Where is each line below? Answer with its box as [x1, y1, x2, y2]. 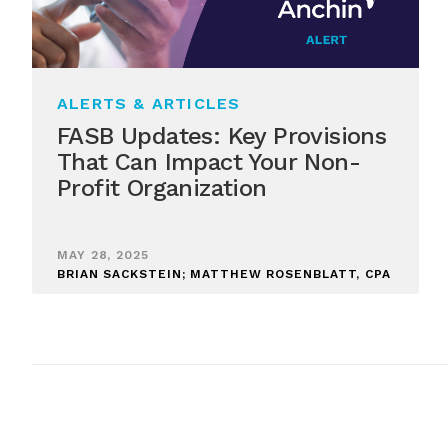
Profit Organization [57, 173, 267, 202]
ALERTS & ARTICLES [57, 93, 241, 113]
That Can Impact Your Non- [57, 147, 360, 176]
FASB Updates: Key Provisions [57, 121, 387, 150]
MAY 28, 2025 [57, 248, 149, 262]
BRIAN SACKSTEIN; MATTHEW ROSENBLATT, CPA [57, 267, 391, 281]
